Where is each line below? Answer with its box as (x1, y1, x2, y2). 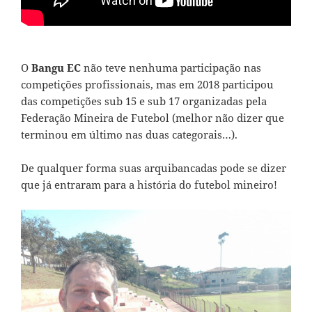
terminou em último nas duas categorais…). (21, 127, 237, 142)
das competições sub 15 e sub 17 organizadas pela (21, 94, 267, 109)
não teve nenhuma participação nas (84, 61, 261, 75)
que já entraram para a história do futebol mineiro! (21, 178, 277, 192)
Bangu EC (31, 61, 84, 75)
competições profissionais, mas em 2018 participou (21, 77, 274, 92)
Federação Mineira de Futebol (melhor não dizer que (21, 111, 284, 125)
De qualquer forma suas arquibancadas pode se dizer (21, 161, 286, 175)
